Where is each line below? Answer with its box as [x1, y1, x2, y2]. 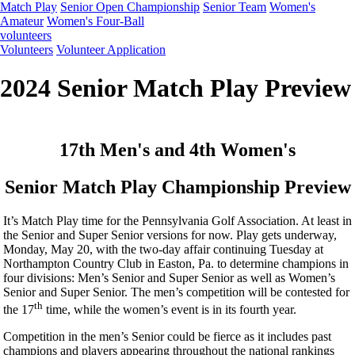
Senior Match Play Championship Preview [4, 176, 351, 197]
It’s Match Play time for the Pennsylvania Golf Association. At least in [3, 213, 352, 227]
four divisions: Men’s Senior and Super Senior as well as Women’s [3, 270, 335, 284]
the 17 [3, 302, 34, 316]
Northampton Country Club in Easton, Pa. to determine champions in [3, 256, 349, 270]
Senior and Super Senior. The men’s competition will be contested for [3, 284, 349, 299]
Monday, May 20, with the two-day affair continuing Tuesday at [3, 242, 323, 256]
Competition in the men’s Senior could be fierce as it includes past [3, 329, 331, 343]
